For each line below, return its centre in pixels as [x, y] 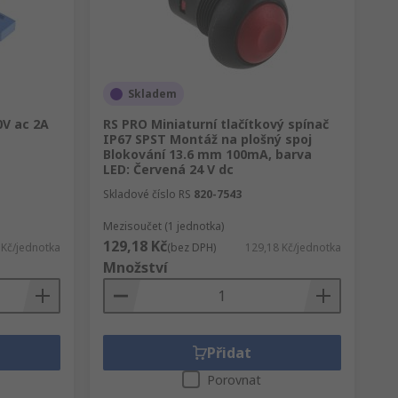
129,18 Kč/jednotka [293, 247]
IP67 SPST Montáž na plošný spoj [207, 139]
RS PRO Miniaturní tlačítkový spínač [215, 124]
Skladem [152, 94]
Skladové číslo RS [147, 194]
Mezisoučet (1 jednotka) [163, 226]
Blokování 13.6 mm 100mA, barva [207, 154]
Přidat [229, 353]
